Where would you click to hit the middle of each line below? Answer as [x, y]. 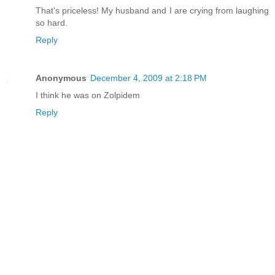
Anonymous [61, 78]
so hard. [52, 23]
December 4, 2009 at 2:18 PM [149, 78]
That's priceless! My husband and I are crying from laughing [152, 10]
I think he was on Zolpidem [88, 95]
